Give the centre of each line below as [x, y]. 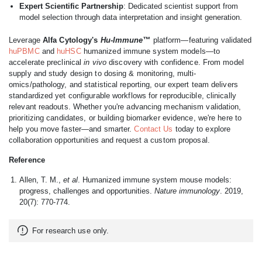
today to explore [202, 129]
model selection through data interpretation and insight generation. [131, 17]
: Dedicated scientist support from [181, 6]
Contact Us [154, 129]
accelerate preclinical [46, 62]
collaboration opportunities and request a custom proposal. [109, 140]
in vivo [95, 62]
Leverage [26, 40]
